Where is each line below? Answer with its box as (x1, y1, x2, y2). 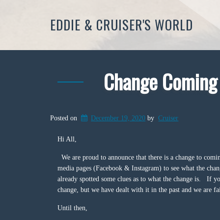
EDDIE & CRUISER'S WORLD (50, 15, 193, 34)
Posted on (50, 114, 79, 122)
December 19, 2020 (91, 114, 146, 122)
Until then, (57, 204, 87, 212)
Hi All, (57, 136, 77, 143)
